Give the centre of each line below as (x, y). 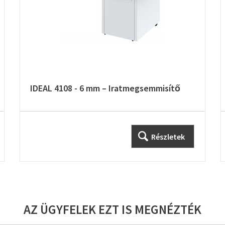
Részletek (168, 137)
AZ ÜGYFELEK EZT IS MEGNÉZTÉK (113, 209)
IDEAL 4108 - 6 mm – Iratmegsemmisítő (105, 88)
